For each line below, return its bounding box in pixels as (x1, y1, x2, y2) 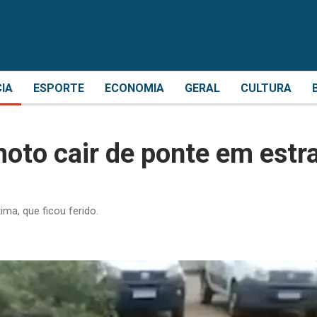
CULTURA (241, 81, 292, 95)
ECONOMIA (105, 81, 164, 95)
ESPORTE (33, 81, 84, 95)
